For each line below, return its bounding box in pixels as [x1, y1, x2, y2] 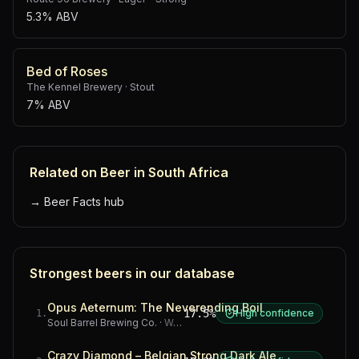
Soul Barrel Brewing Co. [47, 317, 157, 329]
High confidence [236, 307, 314, 319]
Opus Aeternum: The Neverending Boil [47, 301, 263, 314]
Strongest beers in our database [30, 265, 235, 281]
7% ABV [26, 98, 71, 111]
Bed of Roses [26, 63, 107, 79]
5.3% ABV [26, 10, 79, 23]
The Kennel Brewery [26, 81, 123, 93]
